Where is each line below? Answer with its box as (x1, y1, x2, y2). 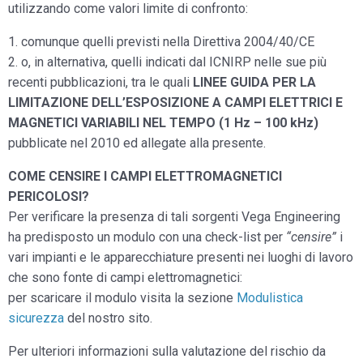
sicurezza (8, 310, 64, 326)
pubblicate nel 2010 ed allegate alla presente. (8, 135, 266, 151)
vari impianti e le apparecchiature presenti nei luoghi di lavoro (8, 250, 353, 265)
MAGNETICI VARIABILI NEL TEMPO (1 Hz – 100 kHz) (8, 115, 318, 130)
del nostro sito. (64, 310, 152, 326)
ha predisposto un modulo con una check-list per (8, 229, 286, 245)
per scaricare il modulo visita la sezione (8, 290, 237, 305)
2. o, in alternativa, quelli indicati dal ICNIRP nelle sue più (8, 54, 327, 70)
